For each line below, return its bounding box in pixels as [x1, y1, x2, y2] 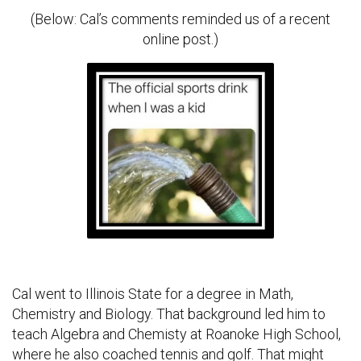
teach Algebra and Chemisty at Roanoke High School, [12, 326, 341, 343]
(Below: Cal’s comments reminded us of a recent [31, 10, 330, 27]
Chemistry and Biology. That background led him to [12, 305, 326, 323]
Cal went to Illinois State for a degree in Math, [12, 285, 293, 303]
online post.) [143, 30, 218, 48]
